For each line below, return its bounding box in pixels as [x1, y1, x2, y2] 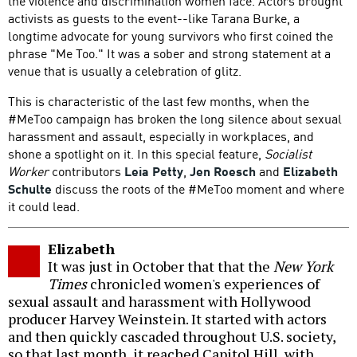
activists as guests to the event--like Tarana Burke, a [8, 8, 300, 28]
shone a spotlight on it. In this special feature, [8, 143, 265, 163]
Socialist [265, 143, 312, 163]
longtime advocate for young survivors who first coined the [8, 25, 333, 45]
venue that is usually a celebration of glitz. [8, 61, 241, 80]
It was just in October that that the [48, 257, 273, 277]
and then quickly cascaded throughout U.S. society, [8, 327, 335, 347]
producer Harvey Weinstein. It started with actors [8, 309, 327, 329]
